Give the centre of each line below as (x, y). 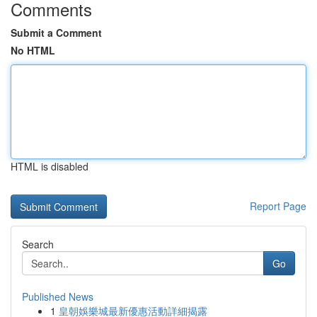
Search (38, 244)
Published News (58, 296)
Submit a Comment (56, 33)
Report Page (278, 206)
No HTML (33, 50)
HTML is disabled (50, 166)
